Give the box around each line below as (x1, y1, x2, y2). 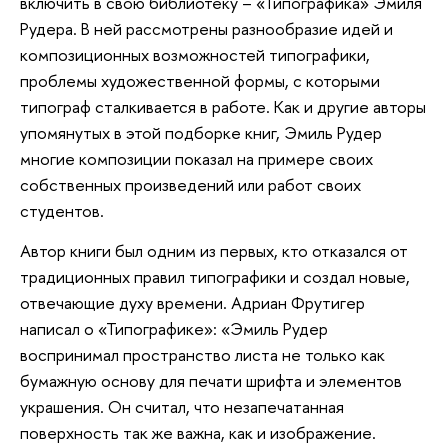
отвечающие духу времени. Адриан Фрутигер (20, 290, 365, 314)
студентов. (20, 199, 104, 223)
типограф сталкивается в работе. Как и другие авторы (20, 95, 426, 119)
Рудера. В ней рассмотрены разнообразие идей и (20, 17, 393, 41)
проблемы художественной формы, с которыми (20, 69, 380, 93)
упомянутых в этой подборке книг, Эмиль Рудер (20, 121, 382, 145)
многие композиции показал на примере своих (20, 147, 373, 171)
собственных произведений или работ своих (20, 173, 361, 197)
